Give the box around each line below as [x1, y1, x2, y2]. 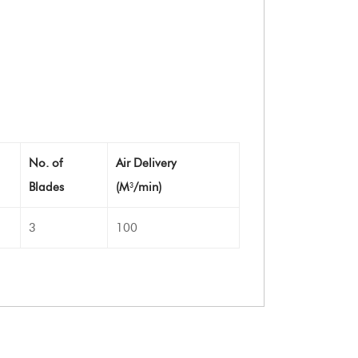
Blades [29, 180, 64, 194]
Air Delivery [116, 156, 177, 170]
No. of [29, 156, 62, 170]
